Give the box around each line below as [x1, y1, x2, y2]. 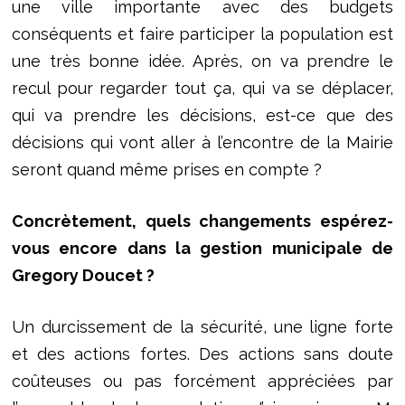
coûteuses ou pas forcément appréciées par [11, 371, 394, 391]
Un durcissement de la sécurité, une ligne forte [11, 316, 394, 336]
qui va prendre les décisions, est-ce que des [11, 105, 394, 125]
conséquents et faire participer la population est [11, 24, 394, 43]
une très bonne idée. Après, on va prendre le [11, 51, 394, 71]
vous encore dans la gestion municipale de [11, 238, 394, 258]
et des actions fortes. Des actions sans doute [11, 344, 394, 363]
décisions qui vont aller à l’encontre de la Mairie [11, 132, 394, 152]
